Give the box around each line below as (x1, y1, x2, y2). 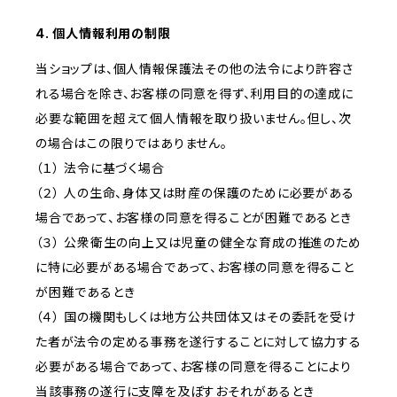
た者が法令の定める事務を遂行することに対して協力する (35, 334, 362, 350)
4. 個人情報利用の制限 (35, 26, 171, 42)
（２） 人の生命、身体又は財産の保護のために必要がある (35, 185, 354, 201)
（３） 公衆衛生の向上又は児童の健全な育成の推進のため (35, 235, 362, 251)
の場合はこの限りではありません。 (35, 136, 228, 152)
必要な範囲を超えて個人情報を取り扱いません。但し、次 (35, 111, 352, 127)
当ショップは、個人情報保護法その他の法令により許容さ (35, 61, 354, 77)
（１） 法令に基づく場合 (35, 160, 165, 176)
